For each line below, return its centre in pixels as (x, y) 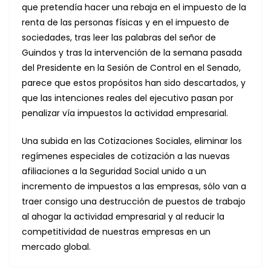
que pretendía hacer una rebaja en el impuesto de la (134, 8)
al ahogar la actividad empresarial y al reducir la (123, 217)
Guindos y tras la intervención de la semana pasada (132, 53)
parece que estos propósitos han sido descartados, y (134, 83)
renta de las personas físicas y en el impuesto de (126, 23)
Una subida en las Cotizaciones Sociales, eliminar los (132, 141)
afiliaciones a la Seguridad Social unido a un (114, 171)
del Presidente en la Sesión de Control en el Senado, (131, 68)
